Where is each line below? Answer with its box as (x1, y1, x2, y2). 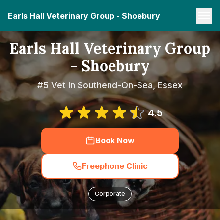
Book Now (95, 136, 135, 145)
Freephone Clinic (82, 161, 148, 171)
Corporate (95, 190, 125, 197)
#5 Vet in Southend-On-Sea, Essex (37, 80, 183, 90)
